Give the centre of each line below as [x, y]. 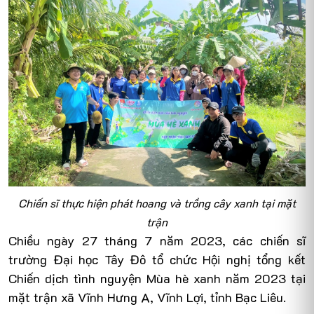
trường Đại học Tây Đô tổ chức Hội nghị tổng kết [157, 259]
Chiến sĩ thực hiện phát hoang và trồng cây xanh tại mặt [157, 203]
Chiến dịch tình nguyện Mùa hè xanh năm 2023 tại [157, 278]
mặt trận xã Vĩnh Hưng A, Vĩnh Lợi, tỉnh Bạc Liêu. [147, 297]
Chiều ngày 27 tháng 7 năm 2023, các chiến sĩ [157, 240]
